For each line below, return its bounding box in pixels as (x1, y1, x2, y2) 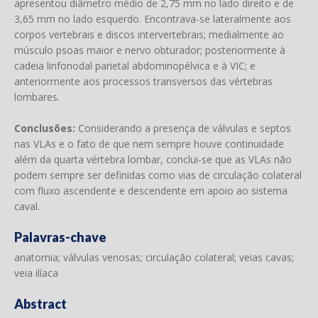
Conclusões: (14, 121, 75, 135)
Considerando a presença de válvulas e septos (75, 121, 291, 135)
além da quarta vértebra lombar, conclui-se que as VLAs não (14, 153, 292, 166)
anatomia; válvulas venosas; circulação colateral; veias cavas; (14, 251, 294, 264)
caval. (14, 199, 40, 213)
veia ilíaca (14, 266, 58, 280)
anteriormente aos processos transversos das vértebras (14, 75, 273, 88)
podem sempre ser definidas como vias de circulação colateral (14, 168, 302, 182)
